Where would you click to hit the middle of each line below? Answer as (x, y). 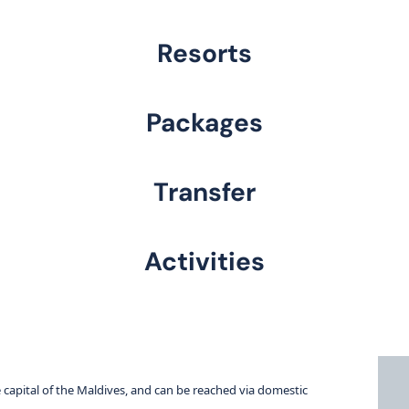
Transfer (204, 192)
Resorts (204, 53)
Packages (204, 123)
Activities (204, 262)
